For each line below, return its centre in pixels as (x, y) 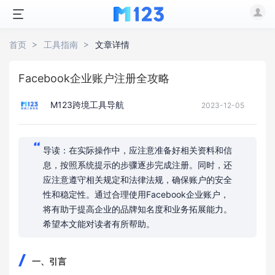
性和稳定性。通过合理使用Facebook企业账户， (136, 194)
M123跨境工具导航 (86, 104)
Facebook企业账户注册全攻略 (94, 78)
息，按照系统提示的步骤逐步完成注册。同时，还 (137, 165)
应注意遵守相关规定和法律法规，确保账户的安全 (137, 180)
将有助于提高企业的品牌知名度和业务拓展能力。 (137, 209)
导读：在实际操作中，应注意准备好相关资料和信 (137, 150)
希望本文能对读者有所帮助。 (99, 224)
